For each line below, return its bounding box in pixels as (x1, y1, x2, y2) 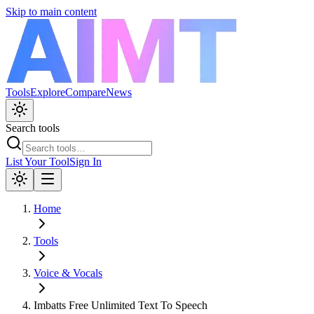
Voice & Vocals (34, 267, 102, 279)
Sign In (69, 156, 102, 168)
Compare (65, 86, 106, 98)
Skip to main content (6, 6, 97, 18)
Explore (30, 86, 65, 98)
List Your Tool (6, 156, 69, 168)
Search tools (6, 122, 60, 134)
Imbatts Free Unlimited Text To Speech (34, 299, 207, 311)
